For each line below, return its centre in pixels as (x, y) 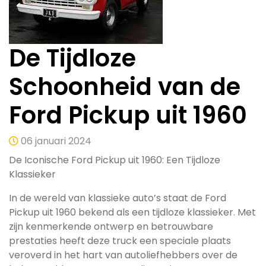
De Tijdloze (72, 58)
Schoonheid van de (125, 87)
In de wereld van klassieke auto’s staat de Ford (118, 198)
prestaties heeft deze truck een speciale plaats (120, 241)
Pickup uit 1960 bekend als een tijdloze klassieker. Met (132, 212)
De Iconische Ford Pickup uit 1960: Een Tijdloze (115, 160)
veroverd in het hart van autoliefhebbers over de (123, 255)
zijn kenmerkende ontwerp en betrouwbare (111, 227)
